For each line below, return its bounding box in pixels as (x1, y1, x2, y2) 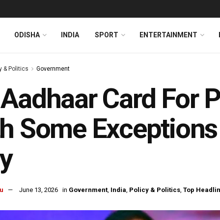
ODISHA (14, 31, 40, 39)
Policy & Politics (129, 186, 180, 194)
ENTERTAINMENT (139, 31, 197, 39)
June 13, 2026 (19, 186, 58, 194)
